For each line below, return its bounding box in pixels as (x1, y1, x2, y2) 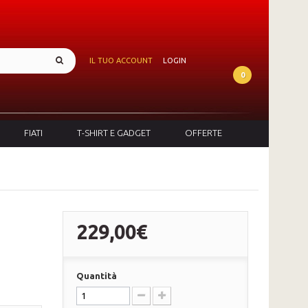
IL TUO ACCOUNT (89, 56, 153, 65)
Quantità (76, 270, 117, 280)
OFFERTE (185, 127, 222, 137)
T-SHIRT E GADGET (77, 127, 151, 137)
